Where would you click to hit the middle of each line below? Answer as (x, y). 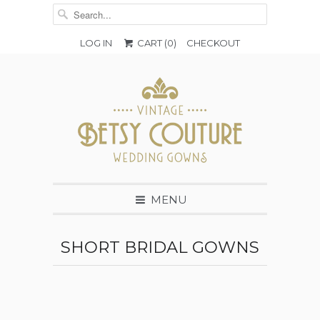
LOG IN (96, 43)
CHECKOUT (214, 43)
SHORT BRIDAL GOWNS (160, 247)
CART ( (151, 43)
